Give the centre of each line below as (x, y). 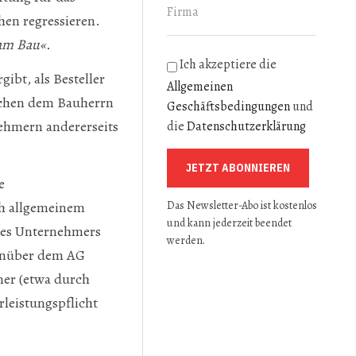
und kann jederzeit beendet (230, 223)
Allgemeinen (200, 86)
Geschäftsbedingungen (229, 106)
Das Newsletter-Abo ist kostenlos (242, 205)
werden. (186, 240)
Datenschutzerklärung (247, 126)
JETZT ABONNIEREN (238, 167)
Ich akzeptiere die (227, 64)
